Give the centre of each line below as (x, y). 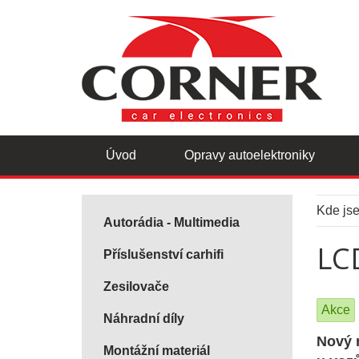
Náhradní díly (144, 319)
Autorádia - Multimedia (171, 223)
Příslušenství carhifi (163, 255)
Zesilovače (136, 287)
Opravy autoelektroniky (250, 155)
